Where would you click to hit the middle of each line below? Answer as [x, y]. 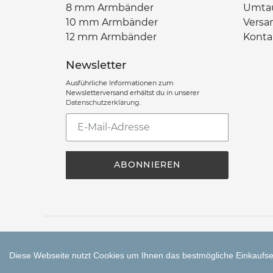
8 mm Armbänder [110, 7]
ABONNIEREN [147, 165]
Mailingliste [93, 149]
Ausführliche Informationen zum [120, 83]
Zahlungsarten [101, 244]
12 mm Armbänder [111, 37]
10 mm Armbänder [112, 22]
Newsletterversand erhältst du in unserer [133, 92]
